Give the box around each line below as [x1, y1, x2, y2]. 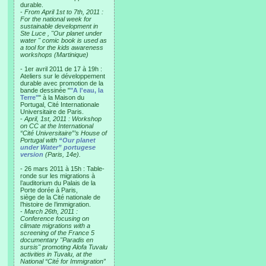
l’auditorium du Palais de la [20, 179, 96, 186]
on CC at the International [20, 122, 93, 129]
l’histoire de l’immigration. [20, 201, 91, 208]
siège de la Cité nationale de [20, 194, 100, 201]
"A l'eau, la [70, 87, 103, 94]
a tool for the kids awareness [20, 44, 103, 51]
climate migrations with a [20, 222, 90, 229]
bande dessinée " [20, 87, 70, 94]
